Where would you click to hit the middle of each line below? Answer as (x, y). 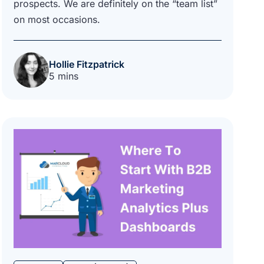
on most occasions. (58, 19)
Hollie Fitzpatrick (86, 64)
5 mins (63, 76)
